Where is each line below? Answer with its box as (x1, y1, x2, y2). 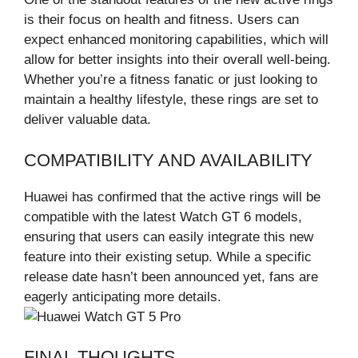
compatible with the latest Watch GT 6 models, (24, 209, 302, 225)
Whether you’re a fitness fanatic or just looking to (24, 72, 317, 88)
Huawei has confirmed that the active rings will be (24, 189, 320, 205)
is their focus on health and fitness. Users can (24, 12, 299, 28)
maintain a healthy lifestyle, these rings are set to (24, 92, 318, 108)
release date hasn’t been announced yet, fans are (24, 268, 318, 284)
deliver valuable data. (24, 112, 151, 128)
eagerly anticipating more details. (24, 288, 221, 304)
